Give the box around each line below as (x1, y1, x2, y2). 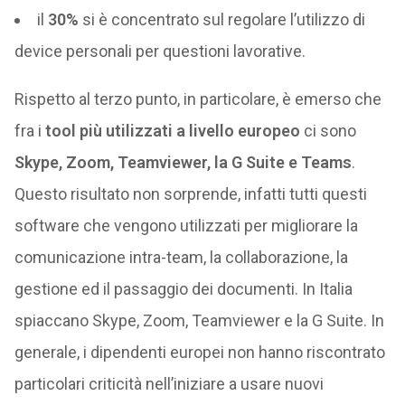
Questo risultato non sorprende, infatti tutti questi (14, 184, 367, 203)
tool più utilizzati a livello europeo (44, 120, 300, 140)
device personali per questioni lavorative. (14, 41, 306, 61)
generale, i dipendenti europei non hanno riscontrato (14, 342, 385, 362)
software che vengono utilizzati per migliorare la (14, 215, 358, 235)
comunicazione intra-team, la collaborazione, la (14, 247, 348, 267)
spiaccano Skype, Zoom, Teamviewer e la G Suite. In (14, 310, 384, 330)
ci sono (299, 120, 356, 140)
